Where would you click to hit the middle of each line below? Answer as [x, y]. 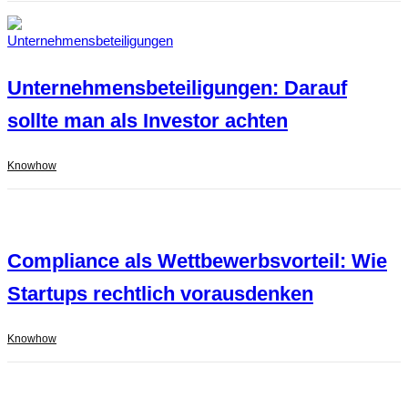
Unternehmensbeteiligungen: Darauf [177, 88]
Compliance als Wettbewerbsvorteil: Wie [197, 261]
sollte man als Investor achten [148, 121]
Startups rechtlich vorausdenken [160, 294]
